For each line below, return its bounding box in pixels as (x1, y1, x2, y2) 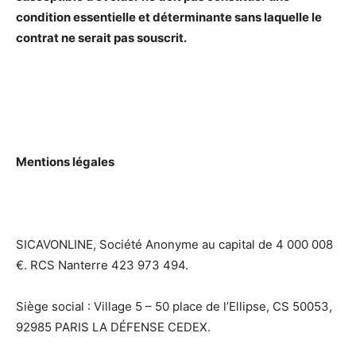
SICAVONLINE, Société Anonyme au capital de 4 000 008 (16, 237, 333, 253)
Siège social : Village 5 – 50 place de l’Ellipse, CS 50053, (16, 299, 332, 315)
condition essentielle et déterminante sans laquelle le (16, 10, 322, 25)
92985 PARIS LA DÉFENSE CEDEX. (16, 319, 211, 335)
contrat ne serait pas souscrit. (16, 30, 187, 46)
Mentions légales (16, 154, 114, 170)
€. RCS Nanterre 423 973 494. (16, 257, 188, 273)
